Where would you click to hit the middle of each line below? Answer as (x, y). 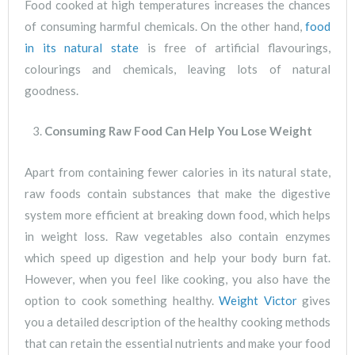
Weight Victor (258, 300)
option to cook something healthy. (122, 300)
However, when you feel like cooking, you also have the (177, 279)
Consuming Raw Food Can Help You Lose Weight (178, 130)
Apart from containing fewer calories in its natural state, (177, 172)
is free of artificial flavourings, (234, 47)
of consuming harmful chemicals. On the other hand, (165, 26)
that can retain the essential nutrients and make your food (177, 343)
